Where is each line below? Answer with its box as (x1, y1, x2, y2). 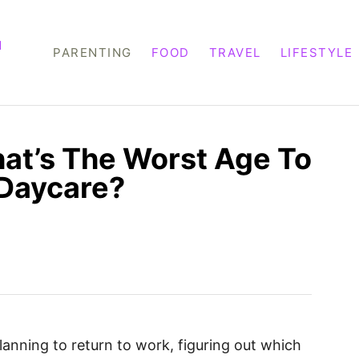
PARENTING (53, 44, 132, 60)
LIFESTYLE (280, 44, 353, 60)
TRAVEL (208, 44, 261, 60)
